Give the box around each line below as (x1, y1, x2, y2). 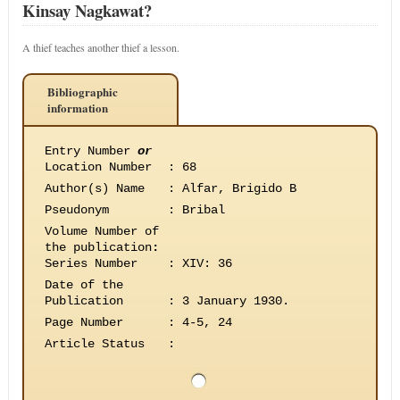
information (46, 99, 108, 116)
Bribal (181, 203, 225, 217)
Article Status (44, 337, 145, 351)
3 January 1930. (181, 294, 289, 308)
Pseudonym (44, 203, 109, 217)
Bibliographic (46, 83, 118, 100)
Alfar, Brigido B (181, 181, 296, 196)
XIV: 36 (181, 256, 232, 271)
